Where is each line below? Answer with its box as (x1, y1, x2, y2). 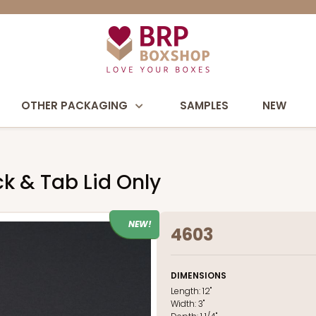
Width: (171, 298, 198, 310)
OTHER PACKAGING (21, 98, 128, 113)
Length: (171, 285, 202, 297)
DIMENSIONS (171, 269, 226, 281)
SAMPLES (180, 98, 229, 113)
